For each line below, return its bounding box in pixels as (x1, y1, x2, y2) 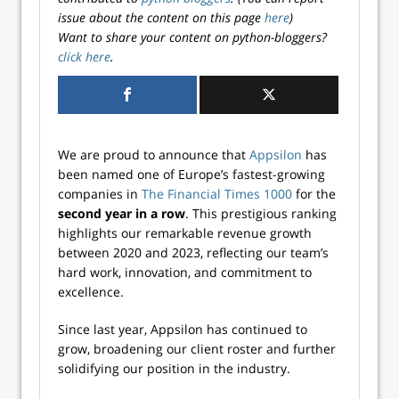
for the (292, 185, 336, 202)
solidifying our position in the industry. (58, 360, 290, 377)
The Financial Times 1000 (142, 185, 292, 202)
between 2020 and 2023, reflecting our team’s (58, 244, 329, 261)
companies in (58, 185, 142, 202)
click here (58, 48, 110, 65)
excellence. (58, 283, 124, 300)
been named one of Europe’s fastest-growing (58, 166, 325, 183)
